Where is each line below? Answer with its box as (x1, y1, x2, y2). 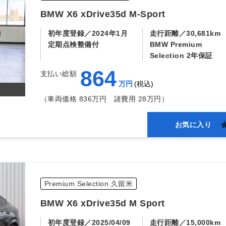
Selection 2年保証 (149, 51, 213, 60)
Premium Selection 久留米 (44, 180, 133, 188)
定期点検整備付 (47, 40, 99, 48)
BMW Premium (149, 40, 202, 48)
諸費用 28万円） (106, 95, 169, 103)
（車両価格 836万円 (40, 95, 107, 103)
